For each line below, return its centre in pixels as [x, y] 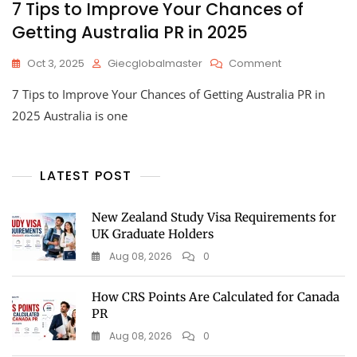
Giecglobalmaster [155, 64]
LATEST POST [86, 176]
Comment [255, 64]
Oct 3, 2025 [56, 64]
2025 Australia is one [70, 116]
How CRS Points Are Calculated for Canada [216, 297]
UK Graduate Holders [153, 234]
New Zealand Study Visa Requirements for [214, 218]
